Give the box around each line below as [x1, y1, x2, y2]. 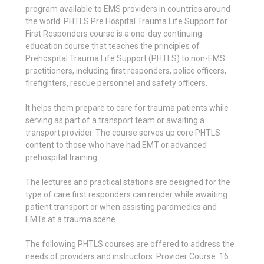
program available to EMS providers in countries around [25, 4, 230, 14]
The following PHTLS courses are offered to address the [25, 239, 235, 249]
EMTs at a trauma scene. [25, 214, 117, 224]
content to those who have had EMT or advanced [25, 140, 207, 150]
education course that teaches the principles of [25, 41, 200, 51]
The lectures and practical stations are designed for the [25, 177, 230, 187]
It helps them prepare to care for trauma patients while [25, 103, 229, 113]
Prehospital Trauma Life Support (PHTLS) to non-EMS [25, 53, 225, 63]
